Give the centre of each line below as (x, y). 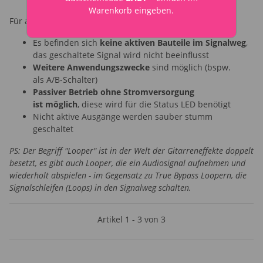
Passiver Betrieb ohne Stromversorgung (114, 92)
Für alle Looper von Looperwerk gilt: (80, 21)
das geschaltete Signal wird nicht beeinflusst (121, 55)
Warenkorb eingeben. (131, 10)
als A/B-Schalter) (65, 79)
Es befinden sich (66, 42)
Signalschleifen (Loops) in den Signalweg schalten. (100, 187)
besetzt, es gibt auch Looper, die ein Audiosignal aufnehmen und (127, 163)
